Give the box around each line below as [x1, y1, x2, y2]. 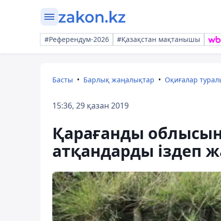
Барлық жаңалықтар [83, 75, 154, 84]
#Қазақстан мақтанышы [117, 35, 200, 44]
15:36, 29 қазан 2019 [52, 100, 129, 111]
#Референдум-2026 [44, 35, 109, 44]
